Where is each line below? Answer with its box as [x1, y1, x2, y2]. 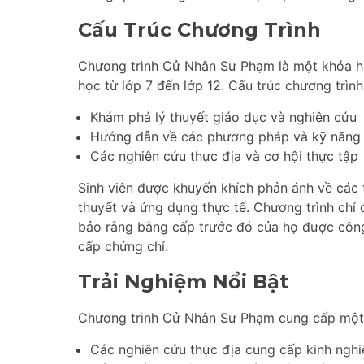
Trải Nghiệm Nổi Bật [78, 270, 288, 294]
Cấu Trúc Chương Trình [78, 18, 321, 42]
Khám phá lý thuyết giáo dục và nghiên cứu [90, 109, 357, 126]
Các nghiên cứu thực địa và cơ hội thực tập [90, 148, 358, 165]
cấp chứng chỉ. [78, 238, 168, 255]
